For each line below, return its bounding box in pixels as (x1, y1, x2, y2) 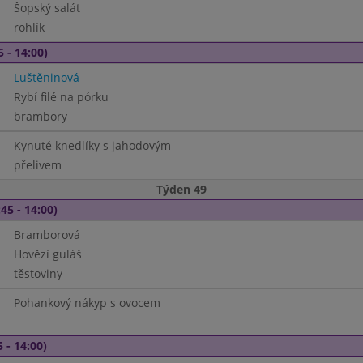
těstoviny (13, 266, 62, 281)
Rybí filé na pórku (13, 89, 109, 105)
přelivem (13, 157, 62, 173)
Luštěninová (13, 70, 79, 85)
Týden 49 (156, 181, 207, 197)
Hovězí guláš (13, 246, 82, 262)
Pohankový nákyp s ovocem (13, 295, 160, 310)
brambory (13, 109, 67, 124)
